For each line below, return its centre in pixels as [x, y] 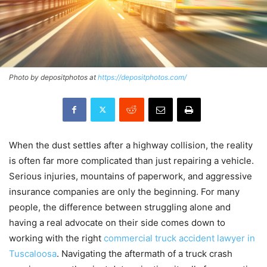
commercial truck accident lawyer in [179, 238]
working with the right [56, 238]
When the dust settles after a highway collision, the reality [131, 145]
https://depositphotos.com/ [142, 77]
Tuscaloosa [33, 253]
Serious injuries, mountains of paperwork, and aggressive [131, 176]
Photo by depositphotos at [53, 77]
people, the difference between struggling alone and [120, 207]
